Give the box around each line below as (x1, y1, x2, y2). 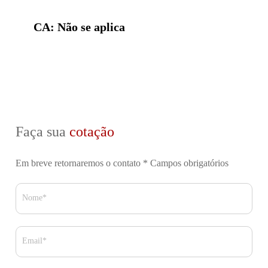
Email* (22, 237, 47, 246)
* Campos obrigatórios (143, 159, 229, 169)
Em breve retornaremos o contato (16, 159, 143, 169)
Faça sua (16, 125, 69, 140)
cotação (69, 125, 114, 140)
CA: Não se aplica (33, 22, 125, 34)
